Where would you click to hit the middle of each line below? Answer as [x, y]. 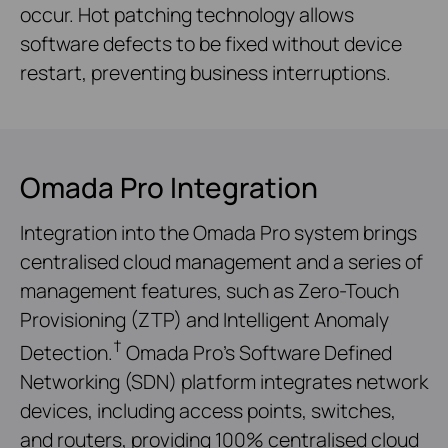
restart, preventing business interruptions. [205, 73]
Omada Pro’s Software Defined [257, 352]
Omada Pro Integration [169, 187]
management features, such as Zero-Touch [209, 291]
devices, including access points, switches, [208, 410]
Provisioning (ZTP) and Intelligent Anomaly [204, 320]
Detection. [66, 352]
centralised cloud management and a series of [221, 262]
